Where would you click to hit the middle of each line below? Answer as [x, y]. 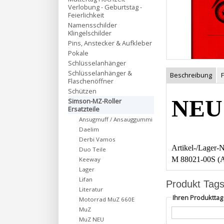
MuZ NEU [91, 219]
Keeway [90, 159]
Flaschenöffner [91, 81]
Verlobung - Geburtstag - [105, 7]
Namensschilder [92, 25]
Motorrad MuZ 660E [107, 199]
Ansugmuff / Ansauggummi [116, 119]
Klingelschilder [90, 33]
